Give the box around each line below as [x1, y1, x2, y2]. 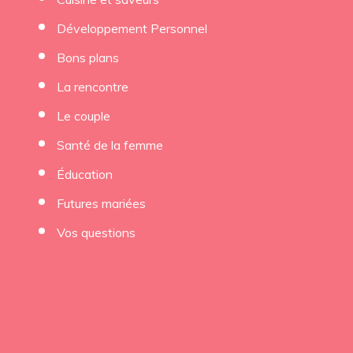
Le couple [57, 107, 110, 124]
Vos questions [57, 224, 136, 240]
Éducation [57, 165, 113, 182]
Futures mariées [57, 195, 146, 211]
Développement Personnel [57, 20, 207, 36]
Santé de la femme [57, 136, 163, 153]
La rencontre [57, 78, 128, 95]
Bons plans [57, 49, 119, 65]
